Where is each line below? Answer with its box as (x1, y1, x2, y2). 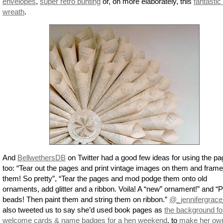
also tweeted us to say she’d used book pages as (2, 205, 164, 214)
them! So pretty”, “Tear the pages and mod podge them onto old (2, 174, 207, 183)
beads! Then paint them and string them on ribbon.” (2, 195, 169, 204)
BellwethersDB (17, 153, 66, 162)
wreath (2, 7, 24, 16)
